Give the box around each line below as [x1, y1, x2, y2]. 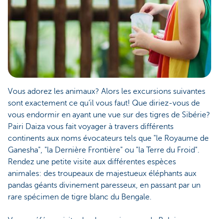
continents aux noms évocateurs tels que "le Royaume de [8, 134, 209, 143]
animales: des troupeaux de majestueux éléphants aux [8, 169, 197, 178]
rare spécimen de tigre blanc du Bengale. [8, 193, 152, 202]
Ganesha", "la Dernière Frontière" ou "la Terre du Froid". [8, 146, 199, 155]
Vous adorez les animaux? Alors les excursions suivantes [8, 87, 205, 96]
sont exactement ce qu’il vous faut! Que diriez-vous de [8, 99, 200, 108]
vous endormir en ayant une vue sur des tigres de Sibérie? [8, 110, 210, 120]
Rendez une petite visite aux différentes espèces [8, 157, 176, 167]
